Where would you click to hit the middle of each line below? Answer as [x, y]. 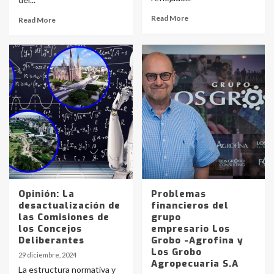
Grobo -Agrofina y [197, 240]
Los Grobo [176, 252]
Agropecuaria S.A [194, 264]
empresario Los [190, 229]
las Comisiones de [64, 217]
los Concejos [50, 229]
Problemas [178, 194]
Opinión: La [46, 194]
